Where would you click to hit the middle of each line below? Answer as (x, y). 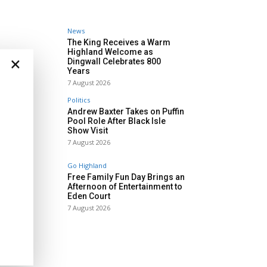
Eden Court (89, 196)
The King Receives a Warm (119, 43)
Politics (79, 100)
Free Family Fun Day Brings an (126, 177)
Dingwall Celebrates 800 (114, 62)
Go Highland (87, 166)
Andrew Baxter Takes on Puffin (126, 112)
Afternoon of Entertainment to (125, 187)
